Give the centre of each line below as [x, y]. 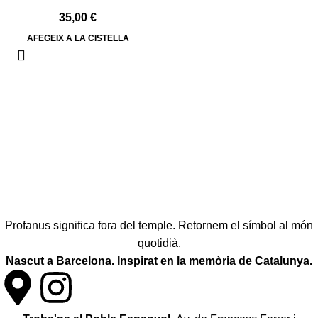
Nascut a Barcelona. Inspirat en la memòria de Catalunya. [159, 261]
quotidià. [159, 243]
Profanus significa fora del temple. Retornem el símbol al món [159, 225]
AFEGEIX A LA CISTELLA [78, 38]
